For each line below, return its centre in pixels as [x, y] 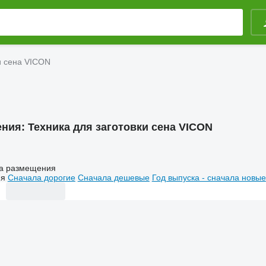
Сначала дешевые [113, 177]
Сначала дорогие [41, 177]
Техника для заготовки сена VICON [120, 127]
